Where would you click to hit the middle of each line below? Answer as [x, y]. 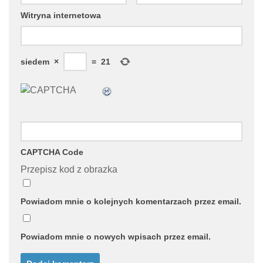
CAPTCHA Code [52, 152]
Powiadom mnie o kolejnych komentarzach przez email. [131, 202]
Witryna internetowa [61, 16]
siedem [35, 62]
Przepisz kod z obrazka [69, 170]
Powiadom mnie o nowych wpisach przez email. [116, 237]
